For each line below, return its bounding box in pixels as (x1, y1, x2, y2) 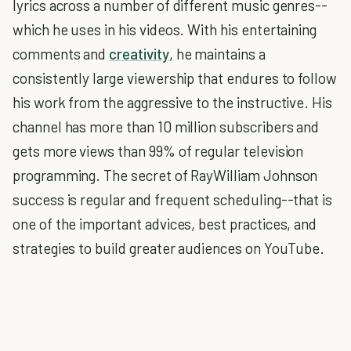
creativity (109, 45, 169, 63)
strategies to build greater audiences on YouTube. (13, 239, 325, 257)
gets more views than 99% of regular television (13, 142, 304, 160)
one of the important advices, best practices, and (13, 215, 317, 233)
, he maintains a (168, 45, 266, 63)
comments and (13, 45, 110, 63)
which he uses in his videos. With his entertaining (13, 20, 317, 38)
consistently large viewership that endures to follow (13, 69, 338, 87)
